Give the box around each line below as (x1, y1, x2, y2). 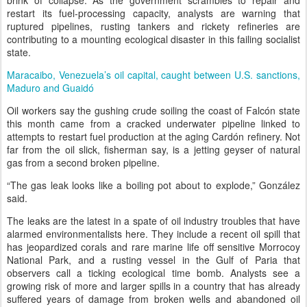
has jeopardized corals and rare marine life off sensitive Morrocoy (7, 240, 300, 254)
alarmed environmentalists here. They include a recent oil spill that (7, 227, 300, 241)
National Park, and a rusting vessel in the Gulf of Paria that (7, 253, 300, 267)
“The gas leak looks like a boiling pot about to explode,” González (7, 178, 300, 192)
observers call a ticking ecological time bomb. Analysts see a (7, 266, 300, 280)
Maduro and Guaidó (7, 81, 94, 95)
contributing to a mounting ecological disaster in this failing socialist (7, 32, 300, 46)
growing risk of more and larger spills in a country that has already (7, 279, 300, 293)
